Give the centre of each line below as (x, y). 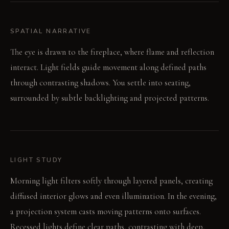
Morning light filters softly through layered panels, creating (111, 180)
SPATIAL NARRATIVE (51, 31)
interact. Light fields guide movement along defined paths (108, 67)
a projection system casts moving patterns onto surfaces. (106, 211)
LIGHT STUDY (37, 160)
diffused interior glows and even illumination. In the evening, (113, 196)
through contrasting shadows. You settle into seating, (100, 82)
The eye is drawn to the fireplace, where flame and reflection (112, 52)
